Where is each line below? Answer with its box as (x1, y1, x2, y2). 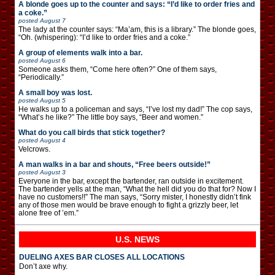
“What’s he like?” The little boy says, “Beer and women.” (18, 112, 203, 122)
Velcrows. (18, 144, 50, 153)
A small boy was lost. (18, 88, 92, 97)
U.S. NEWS (115, 234, 160, 244)
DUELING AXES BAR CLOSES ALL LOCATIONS (19, 252, 185, 261)
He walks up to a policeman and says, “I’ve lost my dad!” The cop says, (18, 104, 252, 114)
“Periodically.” (18, 72, 64, 82)
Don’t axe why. (19, 261, 68, 271)
